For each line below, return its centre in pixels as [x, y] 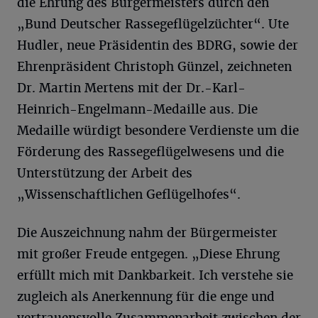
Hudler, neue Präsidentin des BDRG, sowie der [158, 45]
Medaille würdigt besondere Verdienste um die [158, 131]
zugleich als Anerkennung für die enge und [146, 297]
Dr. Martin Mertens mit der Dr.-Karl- [131, 88]
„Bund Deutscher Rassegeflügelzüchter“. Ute [153, 24]
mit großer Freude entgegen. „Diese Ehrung [148, 254]
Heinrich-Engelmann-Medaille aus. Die [137, 109]
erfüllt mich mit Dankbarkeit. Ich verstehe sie [155, 275]
